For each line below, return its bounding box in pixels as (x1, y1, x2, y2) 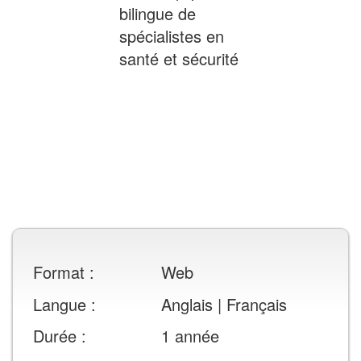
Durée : (33, 324, 86, 348)
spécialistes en (119, 24, 224, 48)
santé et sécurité (119, 47, 239, 71)
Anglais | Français (160, 292, 287, 316)
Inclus (288, 13, 331, 37)
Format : (33, 260, 94, 284)
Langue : (33, 292, 96, 316)
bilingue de (119, 2, 196, 26)
